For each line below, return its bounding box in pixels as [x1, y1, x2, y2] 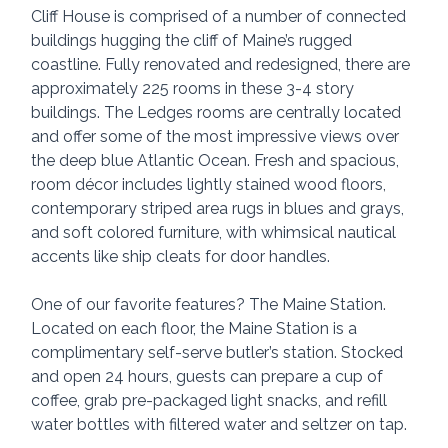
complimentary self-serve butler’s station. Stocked [31, 342, 408, 362]
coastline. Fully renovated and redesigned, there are [31, 54, 415, 74]
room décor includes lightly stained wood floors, [31, 174, 391, 194]
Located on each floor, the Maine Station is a [31, 318, 362, 338]
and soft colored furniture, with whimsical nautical [31, 222, 401, 242]
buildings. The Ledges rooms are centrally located [31, 102, 406, 122]
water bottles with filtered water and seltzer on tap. [31, 414, 408, 434]
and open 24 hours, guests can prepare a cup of [31, 366, 388, 386]
